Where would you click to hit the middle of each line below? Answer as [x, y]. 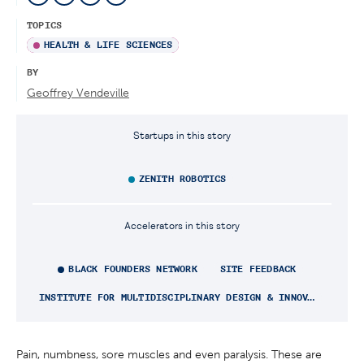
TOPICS [45, 26]
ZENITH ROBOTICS [182, 179]
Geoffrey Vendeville [78, 93]
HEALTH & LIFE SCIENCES [108, 45]
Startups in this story [182, 136]
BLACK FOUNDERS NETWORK [133, 269]
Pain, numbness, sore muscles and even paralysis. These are [169, 355]
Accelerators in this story [182, 227]
